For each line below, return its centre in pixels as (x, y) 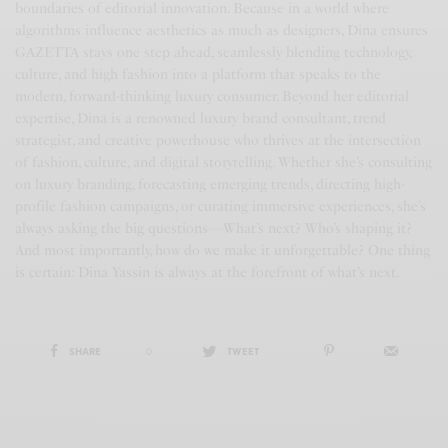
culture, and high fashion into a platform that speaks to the (198, 74)
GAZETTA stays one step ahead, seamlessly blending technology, (213, 52)
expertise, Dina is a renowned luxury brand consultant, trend (201, 118)
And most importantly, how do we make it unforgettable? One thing (223, 250)
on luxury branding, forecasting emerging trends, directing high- (210, 184)
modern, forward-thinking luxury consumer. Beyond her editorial (212, 96)
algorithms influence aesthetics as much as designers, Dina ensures (222, 30)
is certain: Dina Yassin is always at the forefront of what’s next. (208, 272)
